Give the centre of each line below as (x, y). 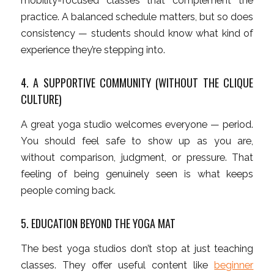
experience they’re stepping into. (93, 50)
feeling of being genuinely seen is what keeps (137, 174)
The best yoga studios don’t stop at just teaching (137, 248)
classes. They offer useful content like (117, 265)
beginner (234, 265)
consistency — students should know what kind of (137, 34)
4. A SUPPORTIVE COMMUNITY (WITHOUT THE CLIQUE (137, 83)
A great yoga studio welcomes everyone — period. (137, 124)
